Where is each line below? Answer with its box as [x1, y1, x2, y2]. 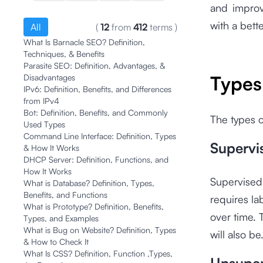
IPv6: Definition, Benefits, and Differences [23, 84, 171, 94]
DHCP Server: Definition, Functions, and [23, 154, 168, 164]
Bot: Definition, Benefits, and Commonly [23, 107, 168, 117]
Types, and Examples [23, 213, 99, 223]
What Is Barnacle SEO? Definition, [23, 37, 145, 47]
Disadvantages [23, 72, 75, 82]
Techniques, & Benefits [23, 49, 104, 59]
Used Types [23, 119, 65, 129]
